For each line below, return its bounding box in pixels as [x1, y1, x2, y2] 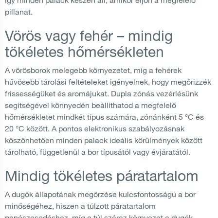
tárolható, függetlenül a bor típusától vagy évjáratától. [5, 146, 190, 157]
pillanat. [5, 6, 33, 17]
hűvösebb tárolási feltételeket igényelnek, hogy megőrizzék [5, 76, 211, 87]
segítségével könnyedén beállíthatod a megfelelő [5, 100, 176, 110]
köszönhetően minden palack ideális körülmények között [5, 135, 202, 145]
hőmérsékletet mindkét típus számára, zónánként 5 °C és [5, 111, 204, 122]
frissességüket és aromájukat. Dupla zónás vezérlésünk [5, 88, 198, 98]
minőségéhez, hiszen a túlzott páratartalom [5, 200, 156, 211]
